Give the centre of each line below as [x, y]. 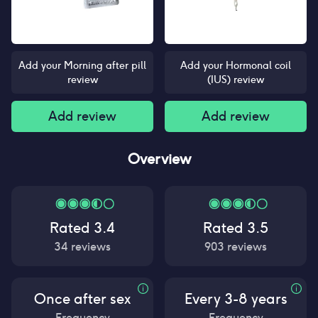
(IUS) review [236, 79]
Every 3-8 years [236, 299]
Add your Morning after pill [82, 65]
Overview [159, 159]
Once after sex [82, 299]
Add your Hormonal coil [236, 65]
